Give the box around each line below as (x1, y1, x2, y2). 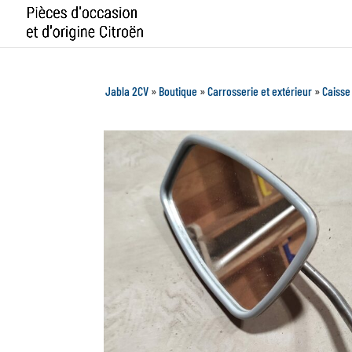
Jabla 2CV (105, 82, 149, 98)
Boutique (159, 82, 198, 98)
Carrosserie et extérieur (207, 82, 313, 98)
